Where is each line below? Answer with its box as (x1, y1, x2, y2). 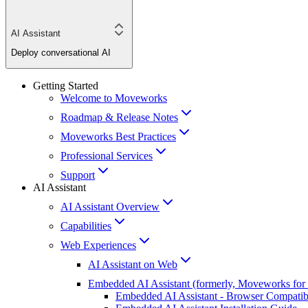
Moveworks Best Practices (60, 131, 176, 143)
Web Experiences (60, 239, 136, 252)
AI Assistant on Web (88, 258, 177, 271)
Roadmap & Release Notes (60, 111, 178, 124)
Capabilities (60, 220, 111, 232)
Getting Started (33, 80, 98, 92)
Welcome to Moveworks (60, 92, 167, 104)
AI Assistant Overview (60, 201, 159, 213)
